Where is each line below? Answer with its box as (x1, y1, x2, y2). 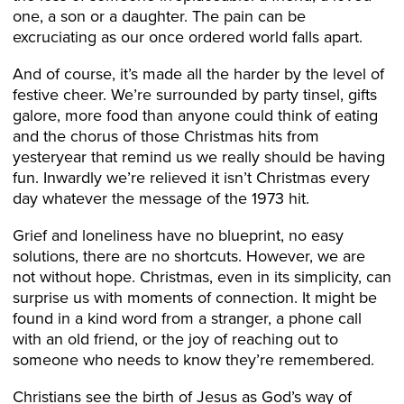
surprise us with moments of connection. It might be (13, 286, 377, 308)
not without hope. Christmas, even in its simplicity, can (13, 265, 391, 288)
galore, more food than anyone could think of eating (13, 104, 378, 126)
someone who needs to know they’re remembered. (13, 348, 374, 371)
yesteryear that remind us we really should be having (13, 145, 385, 168)
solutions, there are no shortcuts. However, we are (13, 244, 365, 267)
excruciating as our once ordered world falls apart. (13, 25, 363, 48)
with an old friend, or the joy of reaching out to (13, 327, 338, 350)
